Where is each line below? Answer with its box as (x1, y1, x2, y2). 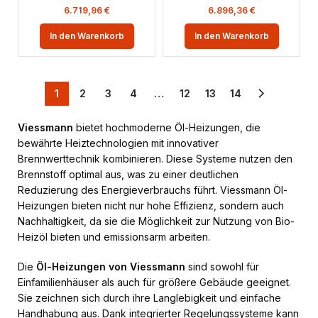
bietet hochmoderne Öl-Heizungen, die (73, 121, 261, 133)
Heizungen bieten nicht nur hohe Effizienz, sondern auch (18, 199, 284, 212)
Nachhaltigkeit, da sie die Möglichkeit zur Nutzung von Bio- (18, 215, 295, 227)
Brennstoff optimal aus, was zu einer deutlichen (18, 168, 238, 180)
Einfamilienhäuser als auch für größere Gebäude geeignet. (18, 276, 291, 288)
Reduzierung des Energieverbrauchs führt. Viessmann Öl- (18, 184, 287, 196)
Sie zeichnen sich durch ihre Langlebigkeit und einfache (18, 292, 281, 304)
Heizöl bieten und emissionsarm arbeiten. (18, 231, 210, 243)
